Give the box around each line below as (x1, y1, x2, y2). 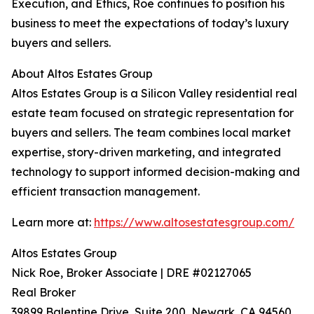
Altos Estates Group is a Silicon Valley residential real (11, 86, 297, 100)
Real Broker (11, 285, 76, 299)
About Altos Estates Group (11, 67, 153, 81)
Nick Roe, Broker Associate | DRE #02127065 (11, 266, 252, 280)
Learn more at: (11, 215, 94, 229)
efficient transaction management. (11, 184, 200, 198)
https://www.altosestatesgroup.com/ (94, 215, 294, 229)
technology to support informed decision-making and (11, 165, 300, 179)
